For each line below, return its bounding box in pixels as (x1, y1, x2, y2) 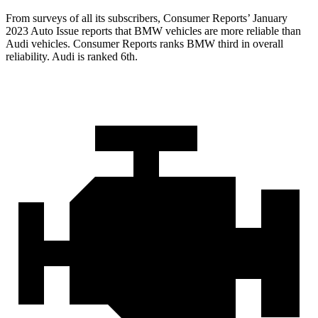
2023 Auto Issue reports (6, 25, 115, 38)
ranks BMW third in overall (157, 38, 283, 50)
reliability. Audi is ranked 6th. (6, 50, 138, 63)
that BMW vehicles (115, 25, 202, 38)
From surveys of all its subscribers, (6, 12, 163, 25)
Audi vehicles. (6, 38, 73, 50)
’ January (247, 12, 287, 25)
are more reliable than (202, 25, 301, 38)
